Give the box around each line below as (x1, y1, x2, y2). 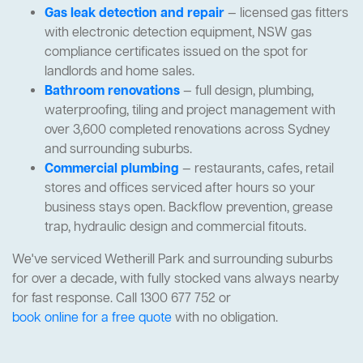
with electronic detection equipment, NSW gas (45, 24, 312, 43)
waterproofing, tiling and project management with (45, 102, 335, 121)
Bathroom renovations (45, 83, 180, 101)
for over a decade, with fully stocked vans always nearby (12, 271, 340, 289)
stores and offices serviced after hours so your (45, 180, 315, 199)
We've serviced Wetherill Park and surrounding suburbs (12, 251, 333, 270)
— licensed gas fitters (224, 5, 348, 23)
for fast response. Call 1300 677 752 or (12, 290, 231, 309)
